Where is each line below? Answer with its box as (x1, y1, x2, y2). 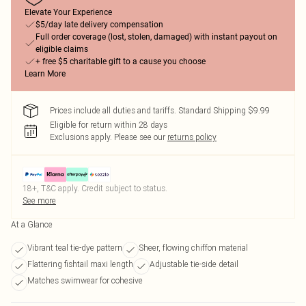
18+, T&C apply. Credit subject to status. (23, 183, 167, 193)
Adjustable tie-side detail (150, 259, 238, 269)
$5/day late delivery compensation (36, 20, 163, 29)
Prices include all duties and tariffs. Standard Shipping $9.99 (50, 105, 270, 115)
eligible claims (36, 44, 88, 54)
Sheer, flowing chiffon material (139, 242, 248, 253)
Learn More (25, 69, 66, 79)
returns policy (167, 132, 217, 142)
